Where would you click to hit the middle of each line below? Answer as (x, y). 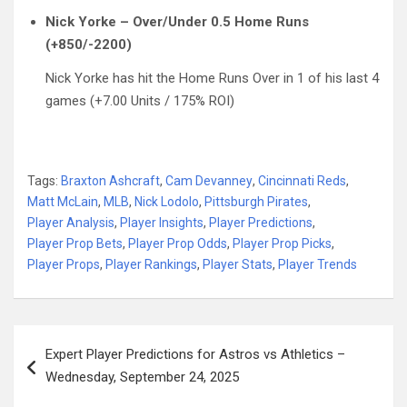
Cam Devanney (209, 180)
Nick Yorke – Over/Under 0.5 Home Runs (177, 21)
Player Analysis (71, 222)
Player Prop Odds (178, 243)
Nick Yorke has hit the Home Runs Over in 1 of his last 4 (212, 78)
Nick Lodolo (167, 201)
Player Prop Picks (282, 243)
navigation (66, 367)
